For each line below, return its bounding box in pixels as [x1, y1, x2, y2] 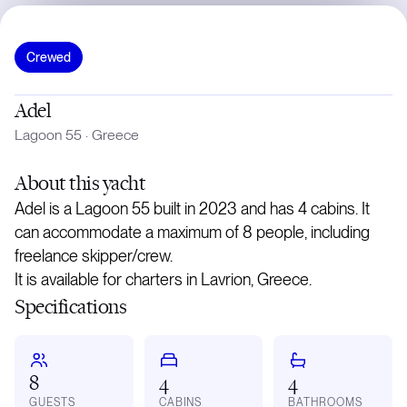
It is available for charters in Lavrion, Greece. [15, 270, 312, 290]
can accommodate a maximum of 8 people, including [15, 223, 370, 243]
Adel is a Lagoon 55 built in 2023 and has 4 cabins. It [15, 199, 370, 219]
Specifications [15, 293, 127, 320]
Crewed [26, 50, 72, 65]
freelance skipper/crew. [15, 246, 173, 266]
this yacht [69, 169, 146, 196]
